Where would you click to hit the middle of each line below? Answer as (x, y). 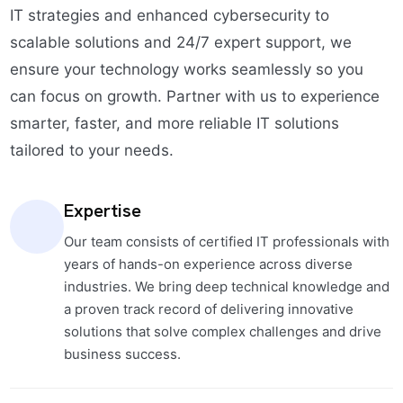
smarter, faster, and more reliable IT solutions (174, 123)
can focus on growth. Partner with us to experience (194, 96)
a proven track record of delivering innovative (208, 309)
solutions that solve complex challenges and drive (222, 331)
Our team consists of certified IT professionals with (226, 241)
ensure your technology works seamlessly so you (186, 69)
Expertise (102, 210)
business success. (122, 354)
